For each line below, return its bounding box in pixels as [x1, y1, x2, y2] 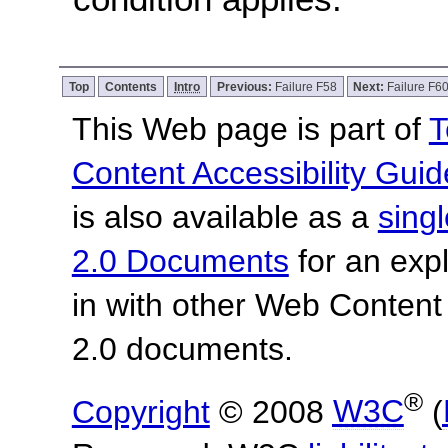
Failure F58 [274, 79, 337, 93]
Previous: [216, 79, 275, 93]
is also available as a [71, 198, 378, 235]
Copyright [71, 393, 210, 430]
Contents [105, 79, 158, 93]
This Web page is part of [71, 110, 429, 147]
